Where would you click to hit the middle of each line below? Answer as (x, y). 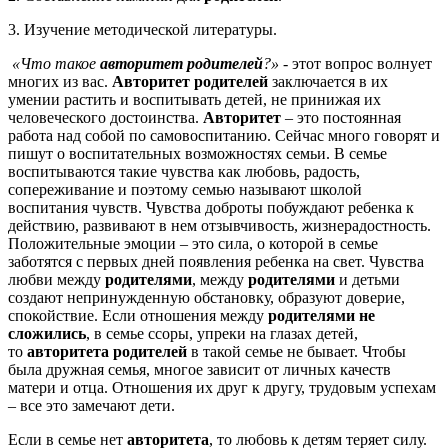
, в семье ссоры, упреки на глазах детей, (222, 333)
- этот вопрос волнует (355, 63)
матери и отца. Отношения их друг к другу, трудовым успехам (222, 387)
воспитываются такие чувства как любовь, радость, (184, 171)
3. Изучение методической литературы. (142, 29)
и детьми (367, 279)
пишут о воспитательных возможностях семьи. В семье (197, 153)
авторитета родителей (107, 351)
